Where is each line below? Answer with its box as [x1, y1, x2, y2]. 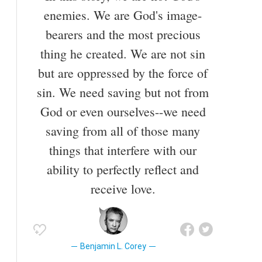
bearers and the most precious [45, 26, 201, 43]
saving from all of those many [46, 122, 200, 140]
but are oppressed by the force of [38, 64, 208, 82]
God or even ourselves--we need [40, 103, 206, 120]
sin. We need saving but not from [37, 84, 209, 101]
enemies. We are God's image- [44, 6, 202, 24]
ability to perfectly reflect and [47, 161, 199, 178]
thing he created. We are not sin [40, 45, 205, 63]
